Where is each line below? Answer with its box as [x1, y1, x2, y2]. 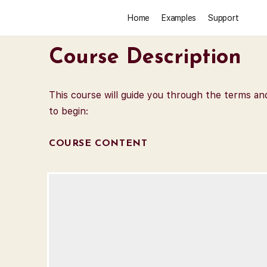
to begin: [49, 105, 88, 117]
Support [208, 13, 239, 23]
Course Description [49, 47, 241, 69]
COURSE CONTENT [49, 139, 148, 148]
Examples [162, 13, 197, 23]
